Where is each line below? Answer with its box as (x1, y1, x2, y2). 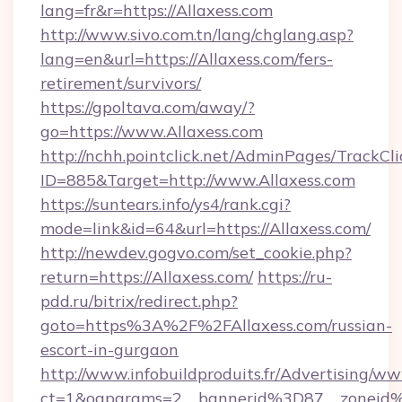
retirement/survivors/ (40, 73, 201, 93)
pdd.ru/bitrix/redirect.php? (40, 291, 238, 311)
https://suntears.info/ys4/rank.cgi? (40, 194, 291, 214)
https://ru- (258, 267, 332, 287)
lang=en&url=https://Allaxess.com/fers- (40, 48, 333, 69)
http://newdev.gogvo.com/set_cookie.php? (40, 242, 352, 263)
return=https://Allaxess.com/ (40, 267, 253, 287)
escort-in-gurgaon (40, 339, 179, 360)
